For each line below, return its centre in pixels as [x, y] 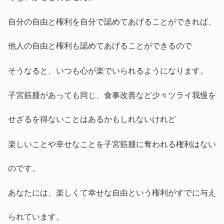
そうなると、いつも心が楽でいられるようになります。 [108, 70]
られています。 [36, 217]
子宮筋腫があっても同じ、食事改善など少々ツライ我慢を [112, 95]
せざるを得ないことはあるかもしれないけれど [92, 119]
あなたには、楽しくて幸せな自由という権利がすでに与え [112, 193]
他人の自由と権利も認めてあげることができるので [100, 46]
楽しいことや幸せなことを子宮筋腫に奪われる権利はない [112, 144]
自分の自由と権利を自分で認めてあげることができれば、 [112, 22]
